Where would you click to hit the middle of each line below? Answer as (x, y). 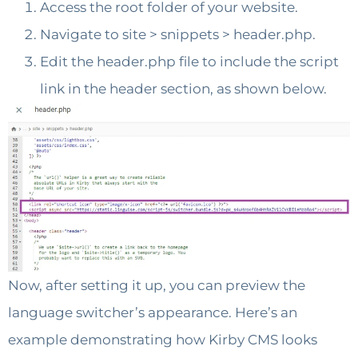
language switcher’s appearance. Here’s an (153, 313)
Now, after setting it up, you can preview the (157, 286)
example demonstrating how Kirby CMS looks (163, 340)
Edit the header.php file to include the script (189, 62)
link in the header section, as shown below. (183, 89)
